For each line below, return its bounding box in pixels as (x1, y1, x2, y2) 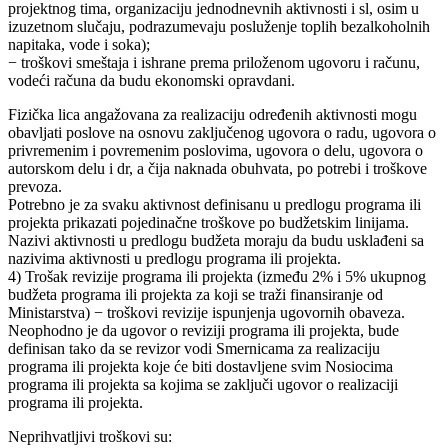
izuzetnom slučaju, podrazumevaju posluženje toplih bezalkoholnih (8, 18, 430, 36)
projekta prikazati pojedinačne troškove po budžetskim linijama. (8, 214, 409, 232)
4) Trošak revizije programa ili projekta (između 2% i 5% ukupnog (8, 268, 426, 286)
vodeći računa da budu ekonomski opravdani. (8, 72, 295, 90)
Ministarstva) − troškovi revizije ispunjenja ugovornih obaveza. (8, 304, 405, 322)
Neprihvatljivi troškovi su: (8, 428, 172, 446)
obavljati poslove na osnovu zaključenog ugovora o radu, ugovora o (8, 124, 436, 142)
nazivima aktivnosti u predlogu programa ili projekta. (8, 250, 341, 268)
